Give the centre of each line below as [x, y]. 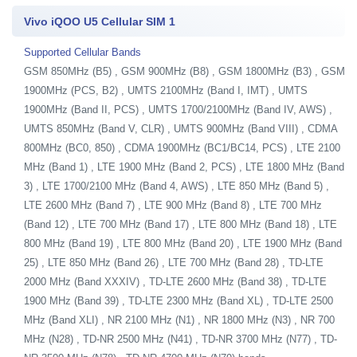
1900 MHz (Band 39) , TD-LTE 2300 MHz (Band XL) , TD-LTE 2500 [178, 300]
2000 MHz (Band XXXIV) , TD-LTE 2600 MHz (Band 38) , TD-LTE [175, 281]
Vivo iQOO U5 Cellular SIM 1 [100, 21]
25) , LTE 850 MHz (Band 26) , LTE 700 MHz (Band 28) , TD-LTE [174, 262]
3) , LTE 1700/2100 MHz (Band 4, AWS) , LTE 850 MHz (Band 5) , [177, 186]
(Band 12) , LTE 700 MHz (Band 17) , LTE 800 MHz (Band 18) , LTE [180, 224]
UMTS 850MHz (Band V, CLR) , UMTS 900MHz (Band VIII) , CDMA [180, 128]
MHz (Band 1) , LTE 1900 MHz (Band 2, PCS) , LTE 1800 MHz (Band [184, 167]
